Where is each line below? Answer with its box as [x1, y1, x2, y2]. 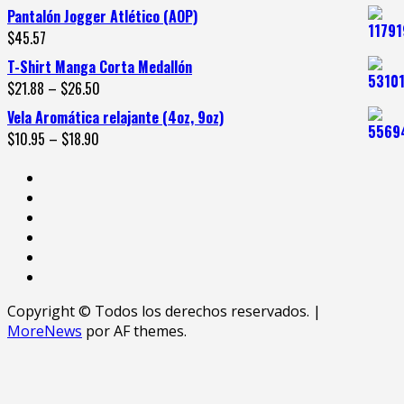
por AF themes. [82, 320, 187, 341]
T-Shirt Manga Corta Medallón [7, 55, 192, 78]
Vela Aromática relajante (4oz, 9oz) [7, 106, 224, 128]
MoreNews [7, 320, 82, 341]
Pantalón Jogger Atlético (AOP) [7, 5, 197, 27]
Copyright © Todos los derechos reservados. [7, 300, 313, 321]
